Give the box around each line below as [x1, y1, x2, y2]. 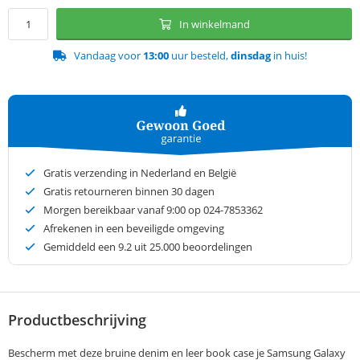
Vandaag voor [74, 48, 143, 63]
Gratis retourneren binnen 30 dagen [43, 184, 215, 199]
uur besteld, [169, 48, 231, 63]
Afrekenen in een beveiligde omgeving [43, 221, 224, 236]
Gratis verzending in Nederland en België [43, 166, 236, 181]
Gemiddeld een [43, 239, 118, 255]
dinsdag [231, 48, 271, 63]
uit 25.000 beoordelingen [132, 239, 252, 255]
